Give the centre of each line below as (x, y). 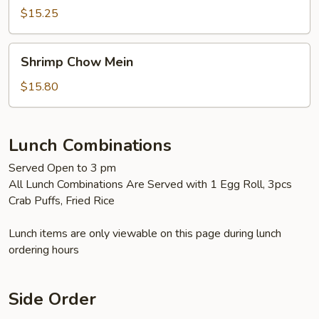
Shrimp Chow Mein (77, 62)
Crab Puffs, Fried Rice (62, 200)
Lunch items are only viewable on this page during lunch (145, 233)
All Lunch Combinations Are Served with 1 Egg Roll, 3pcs (150, 184)
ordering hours (44, 250)
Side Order (52, 299)
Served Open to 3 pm (62, 168)
